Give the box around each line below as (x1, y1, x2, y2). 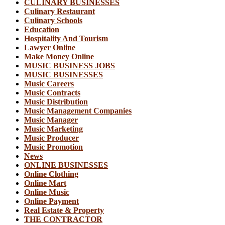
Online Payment (24, 197, 79, 206)
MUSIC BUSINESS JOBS (24, 61, 115, 70)
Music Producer (24, 134, 79, 143)
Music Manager (24, 116, 78, 125)
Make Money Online (24, 52, 94, 61)
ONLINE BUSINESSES (24, 161, 108, 170)
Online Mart (24, 179, 66, 188)
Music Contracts (24, 88, 80, 97)
